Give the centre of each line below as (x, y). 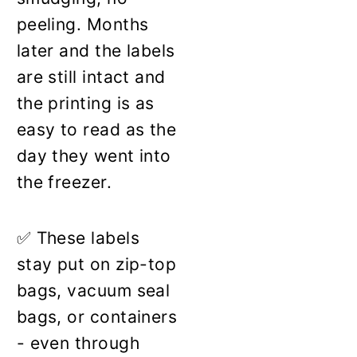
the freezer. (64, 182)
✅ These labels (78, 237)
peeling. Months (82, 24)
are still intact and (91, 76)
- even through (78, 343)
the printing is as (85, 103)
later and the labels (96, 50)
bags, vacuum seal (93, 290)
